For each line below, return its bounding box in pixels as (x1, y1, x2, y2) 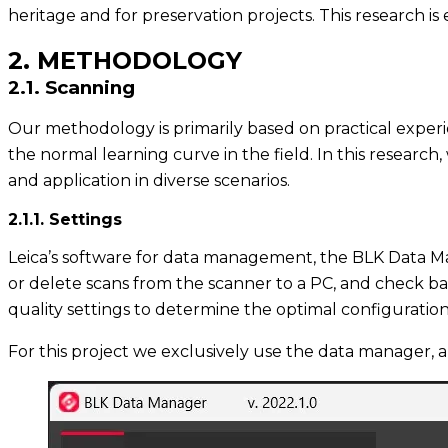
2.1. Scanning (8, 75, 135, 99)
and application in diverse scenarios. (8, 170, 290, 190)
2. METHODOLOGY (8, 45, 242, 75)
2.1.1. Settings (8, 209, 122, 229)
